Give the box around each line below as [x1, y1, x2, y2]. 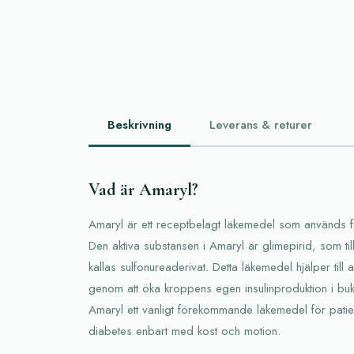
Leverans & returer [209, 116, 312, 134]
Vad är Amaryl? [88, 179, 198, 200]
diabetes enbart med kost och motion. [88, 322, 281, 340]
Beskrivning [107, 116, 171, 134]
